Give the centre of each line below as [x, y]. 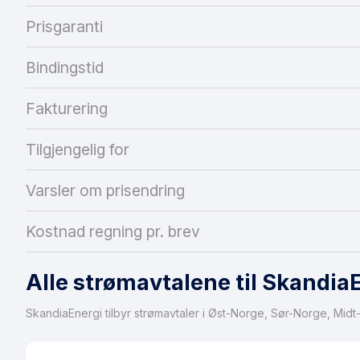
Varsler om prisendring [105, 190]
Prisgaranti [64, 26]
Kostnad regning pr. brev [113, 231]
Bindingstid [65, 67]
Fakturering [67, 108]
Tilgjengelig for [78, 149]
